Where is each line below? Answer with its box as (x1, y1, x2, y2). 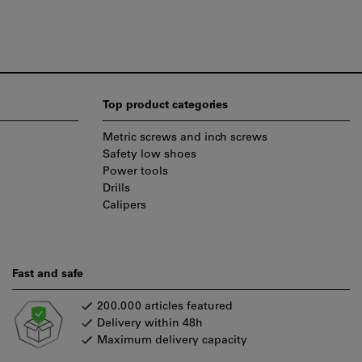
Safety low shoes (103, 149, 196, 162)
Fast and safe (12, 268, 83, 281)
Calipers (103, 200, 146, 213)
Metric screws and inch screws (103, 132, 267, 145)
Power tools (103, 166, 168, 179)
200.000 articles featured (97, 301, 233, 314)
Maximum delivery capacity (97, 335, 247, 347)
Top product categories (103, 99, 228, 112)
